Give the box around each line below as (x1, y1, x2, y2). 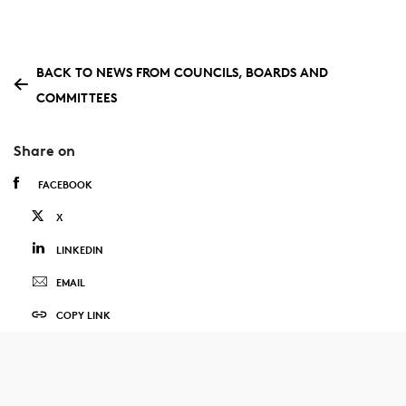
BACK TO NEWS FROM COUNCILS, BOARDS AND (35, 63, 328, 80)
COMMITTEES (35, 89, 117, 105)
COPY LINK (55, 308, 111, 323)
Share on (13, 141, 75, 160)
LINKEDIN (55, 243, 103, 257)
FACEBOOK (37, 178, 92, 192)
